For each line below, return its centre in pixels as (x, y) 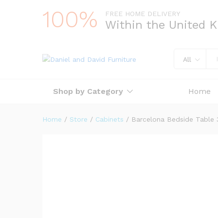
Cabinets (109, 119)
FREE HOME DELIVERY (143, 14)
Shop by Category (88, 91)
